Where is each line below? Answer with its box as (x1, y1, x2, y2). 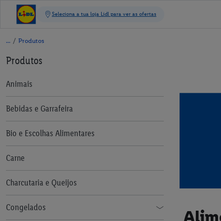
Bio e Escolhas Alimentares (6, 128, 95, 139)
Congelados (6, 202, 46, 213)
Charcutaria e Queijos (6, 177, 77, 188)
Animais (6, 78, 33, 89)
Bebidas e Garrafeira (6, 103, 73, 114)
